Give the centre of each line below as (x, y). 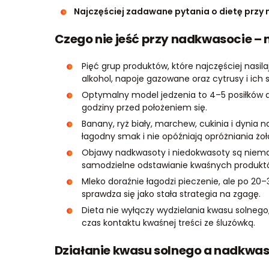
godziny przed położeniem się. (144, 107)
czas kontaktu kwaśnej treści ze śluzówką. (168, 223)
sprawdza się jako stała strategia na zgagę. (171, 194)
